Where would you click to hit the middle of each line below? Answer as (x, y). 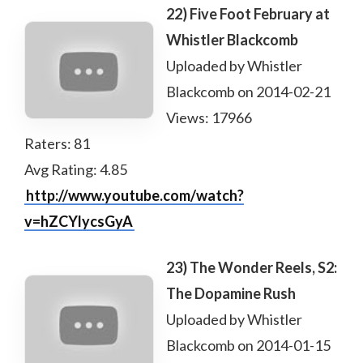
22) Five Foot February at (248, 14)
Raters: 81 (57, 143)
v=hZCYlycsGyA (79, 221)
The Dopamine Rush (231, 293)
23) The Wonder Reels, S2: (252, 267)
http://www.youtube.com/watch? (135, 195)
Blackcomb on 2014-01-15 (248, 345)
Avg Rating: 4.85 (76, 169)
